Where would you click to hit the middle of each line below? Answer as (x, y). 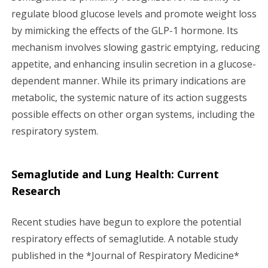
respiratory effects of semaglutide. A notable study (125, 238)
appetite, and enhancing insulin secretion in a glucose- (134, 64)
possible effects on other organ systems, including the (133, 114)
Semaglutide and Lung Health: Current (115, 174)
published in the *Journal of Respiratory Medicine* (125, 255)
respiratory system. (55, 131)
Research (36, 191)
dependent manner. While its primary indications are (129, 80)
